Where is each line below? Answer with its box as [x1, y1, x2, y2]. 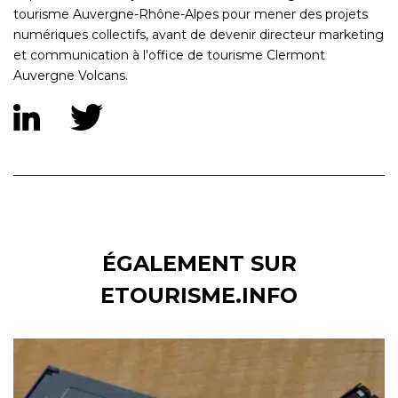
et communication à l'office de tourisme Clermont [13, 46, 325, 63]
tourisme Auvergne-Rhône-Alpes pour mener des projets [13, 5, 368, 22]
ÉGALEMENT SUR [101, 250, 297, 276]
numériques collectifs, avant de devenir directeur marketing [13, 26, 384, 43]
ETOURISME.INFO [100, 282, 298, 308]
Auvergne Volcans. [13, 67, 128, 84]
